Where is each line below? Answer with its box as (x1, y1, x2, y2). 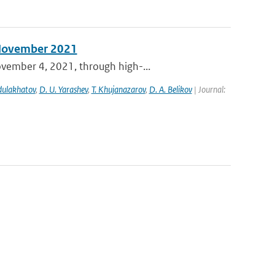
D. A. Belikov (149, 83, 192, 95)
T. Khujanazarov (91, 83, 145, 95)
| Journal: (192, 83, 225, 95)
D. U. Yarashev (39, 83, 88, 95)
